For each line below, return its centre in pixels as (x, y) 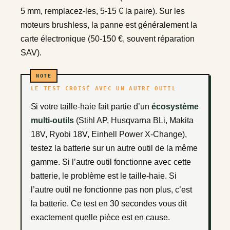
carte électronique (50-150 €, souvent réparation (108, 39)
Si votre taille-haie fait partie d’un (94, 106)
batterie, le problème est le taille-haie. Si (104, 176)
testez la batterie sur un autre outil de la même (114, 148)
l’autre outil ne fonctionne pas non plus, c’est (111, 189)
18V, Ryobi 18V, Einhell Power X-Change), (109, 134)
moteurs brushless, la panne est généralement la (109, 25)
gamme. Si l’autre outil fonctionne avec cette (111, 162)
